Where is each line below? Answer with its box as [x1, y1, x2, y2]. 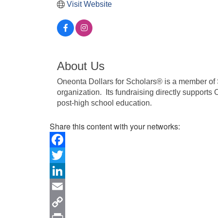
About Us [57, 59, 105, 73]
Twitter [50, 164, 72, 176]
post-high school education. [57, 98, 156, 107]
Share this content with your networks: [50, 120, 180, 132]
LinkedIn [50, 180, 79, 192]
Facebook [50, 149, 84, 161]
